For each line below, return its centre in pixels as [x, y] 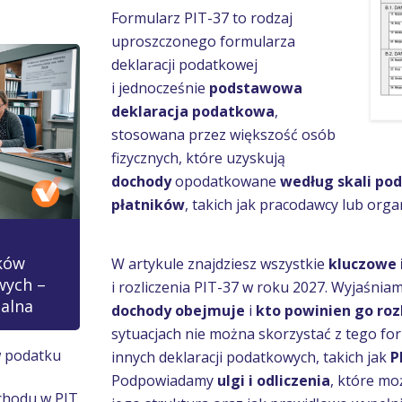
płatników [148, 205]
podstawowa [256, 88]
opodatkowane [227, 181]
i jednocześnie [160, 88]
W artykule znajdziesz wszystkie [220, 264]
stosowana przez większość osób [223, 135]
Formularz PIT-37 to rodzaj [202, 18]
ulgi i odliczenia [274, 380]
